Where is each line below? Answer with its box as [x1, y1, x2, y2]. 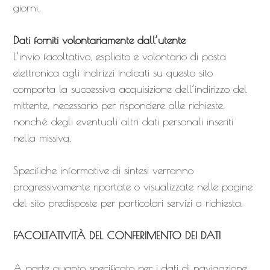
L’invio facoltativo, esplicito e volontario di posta [13, 50, 226, 63]
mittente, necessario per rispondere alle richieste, [13, 99, 225, 111]
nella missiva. [13, 131, 71, 144]
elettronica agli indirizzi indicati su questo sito [13, 66, 213, 79]
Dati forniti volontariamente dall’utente [13, 34, 186, 46]
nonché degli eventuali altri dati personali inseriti [13, 115, 233, 128]
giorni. [13, 1, 40, 14]
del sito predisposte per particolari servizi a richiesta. [13, 196, 243, 209]
